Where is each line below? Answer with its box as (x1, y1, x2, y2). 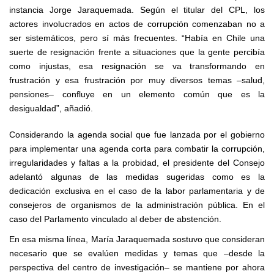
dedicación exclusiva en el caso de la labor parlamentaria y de (9, 185, 265, 196)
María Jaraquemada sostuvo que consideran (91, 234, 265, 244)
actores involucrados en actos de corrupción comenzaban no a (9, 18, 265, 29)
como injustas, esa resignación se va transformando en (9, 61, 265, 71)
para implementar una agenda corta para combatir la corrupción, (9, 143, 265, 154)
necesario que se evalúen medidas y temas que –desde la (9, 248, 265, 258)
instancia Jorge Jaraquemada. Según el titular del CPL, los (9, 4, 265, 15)
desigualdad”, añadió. (9, 103, 93, 113)
